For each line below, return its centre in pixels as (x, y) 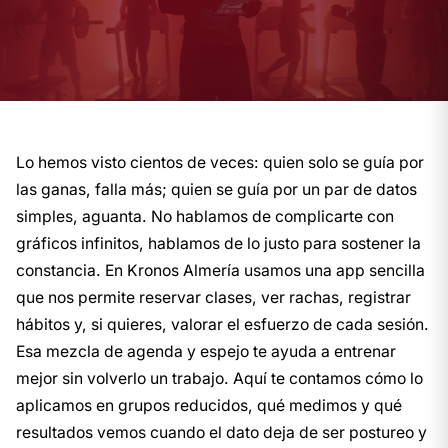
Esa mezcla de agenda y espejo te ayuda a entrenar (206, 351)
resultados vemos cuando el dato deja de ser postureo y (221, 432)
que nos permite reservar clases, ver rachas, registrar (213, 297)
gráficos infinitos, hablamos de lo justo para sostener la (218, 243)
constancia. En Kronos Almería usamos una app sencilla (220, 270)
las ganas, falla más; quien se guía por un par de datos (216, 189)
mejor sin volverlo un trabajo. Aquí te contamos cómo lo (219, 378)
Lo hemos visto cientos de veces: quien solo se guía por (220, 162)
